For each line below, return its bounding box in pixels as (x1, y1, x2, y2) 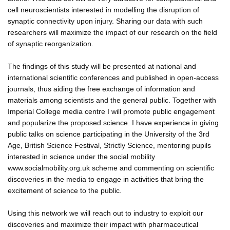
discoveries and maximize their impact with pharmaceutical (8, 220, 198, 228)
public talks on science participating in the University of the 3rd (8, 129, 209, 138)
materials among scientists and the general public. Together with (8, 95, 216, 104)
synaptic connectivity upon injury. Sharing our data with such (8, 16, 203, 25)
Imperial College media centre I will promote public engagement (8, 107, 215, 116)
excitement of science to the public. (8, 186, 122, 195)
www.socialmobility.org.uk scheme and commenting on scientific (8, 163, 214, 172)
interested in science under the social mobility (8, 152, 155, 161)
